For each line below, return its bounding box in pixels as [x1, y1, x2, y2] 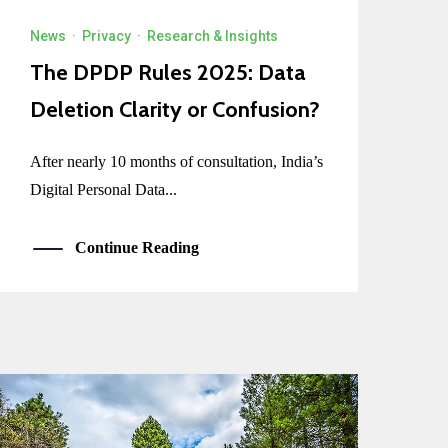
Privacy [82, 28, 132, 45]
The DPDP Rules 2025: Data [30, 59, 307, 87]
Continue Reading [75, 239, 200, 257]
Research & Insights [147, 28, 279, 45]
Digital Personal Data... [30, 181, 178, 199]
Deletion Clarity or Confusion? [30, 96, 321, 124]
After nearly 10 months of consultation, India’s [30, 153, 324, 171]
